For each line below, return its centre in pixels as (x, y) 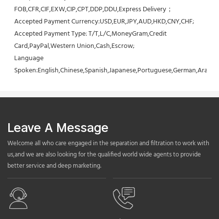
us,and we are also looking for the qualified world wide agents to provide (104, 154)
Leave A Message (58, 128)
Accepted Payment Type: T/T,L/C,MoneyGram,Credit (90, 34)
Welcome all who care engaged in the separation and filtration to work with (108, 143)
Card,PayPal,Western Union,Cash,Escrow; (74, 46)
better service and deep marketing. (54, 166)
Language (29, 58)
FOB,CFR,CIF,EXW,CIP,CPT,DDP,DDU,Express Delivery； (94, 9)
